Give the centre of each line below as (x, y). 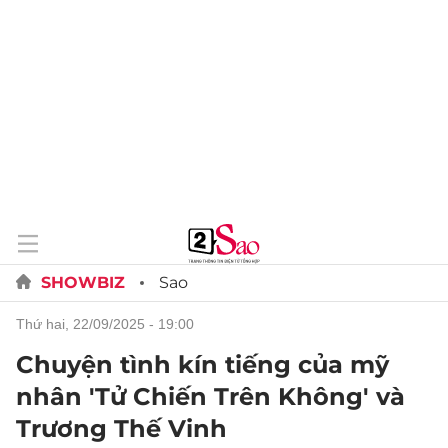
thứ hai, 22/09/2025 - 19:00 (109, 324)
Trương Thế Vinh (121, 428)
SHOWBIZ (83, 282)
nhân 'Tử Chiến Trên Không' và (210, 396)
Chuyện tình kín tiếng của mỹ (202, 364)
